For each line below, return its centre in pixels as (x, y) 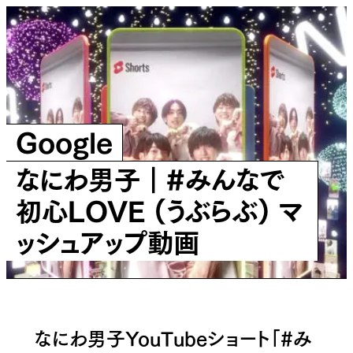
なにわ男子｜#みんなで (150, 177)
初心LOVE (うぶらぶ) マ (159, 209)
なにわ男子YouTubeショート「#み (173, 336)
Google (64, 140)
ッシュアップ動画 (107, 240)
